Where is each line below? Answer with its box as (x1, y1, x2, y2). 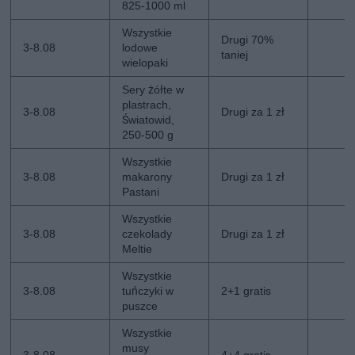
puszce (122, 300, 158, 313)
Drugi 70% (221, 33, 274, 47)
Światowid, (122, 113, 175, 127)
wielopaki (122, 56, 169, 70)
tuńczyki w (122, 284, 174, 298)
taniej (221, 48, 249, 62)
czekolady (122, 227, 173, 241)
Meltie (122, 242, 153, 256)
